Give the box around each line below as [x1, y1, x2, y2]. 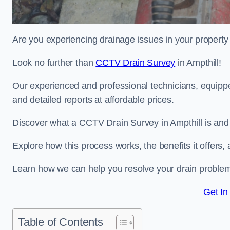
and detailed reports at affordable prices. [12, 94, 174, 105]
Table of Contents [18, 216, 103, 228]
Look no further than [12, 57, 96, 68]
